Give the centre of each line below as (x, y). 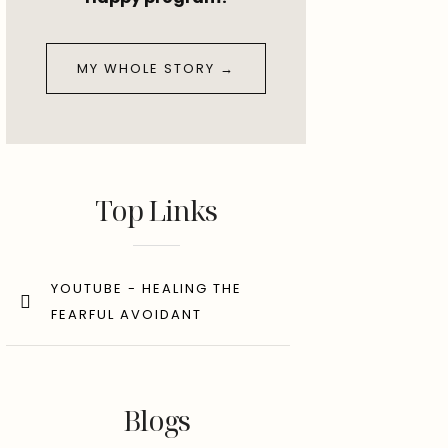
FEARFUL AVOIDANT (126, 314)
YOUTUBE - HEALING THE (146, 288)
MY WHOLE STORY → (156, 68)
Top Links (156, 210)
